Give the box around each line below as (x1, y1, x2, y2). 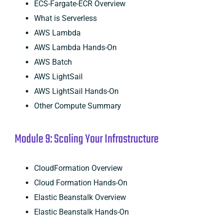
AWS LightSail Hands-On (34, 86, 119, 96)
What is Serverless (34, 13, 97, 23)
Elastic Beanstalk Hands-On (34, 207, 129, 217)
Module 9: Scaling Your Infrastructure (14, 129, 159, 149)
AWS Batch (34, 57, 72, 67)
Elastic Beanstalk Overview (34, 192, 126, 202)
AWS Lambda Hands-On (34, 42, 117, 52)
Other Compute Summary (34, 101, 121, 110)
